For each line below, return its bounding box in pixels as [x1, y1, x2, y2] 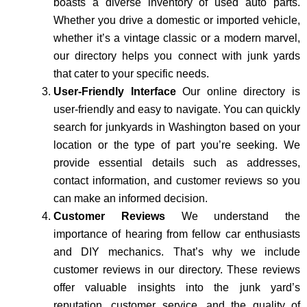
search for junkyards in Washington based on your [53, 121, 300, 133]
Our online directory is [182, 85, 301, 97]
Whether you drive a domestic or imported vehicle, [53, 14, 300, 26]
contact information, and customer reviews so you [53, 174, 300, 186]
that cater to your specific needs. [53, 67, 209, 79]
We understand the [181, 210, 300, 222]
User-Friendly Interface [53, 85, 183, 97]
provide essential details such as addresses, [53, 156, 300, 169]
